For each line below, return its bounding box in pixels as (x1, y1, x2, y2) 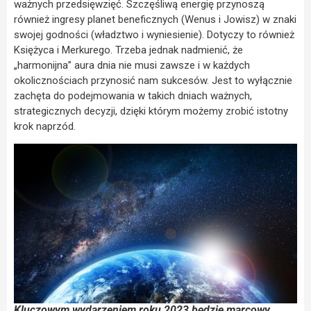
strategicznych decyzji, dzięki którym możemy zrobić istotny (14, 105, 288, 118)
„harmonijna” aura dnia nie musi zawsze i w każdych (14, 59, 250, 72)
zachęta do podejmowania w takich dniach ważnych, (14, 90, 252, 103)
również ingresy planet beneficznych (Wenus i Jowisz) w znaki (14, 13, 296, 26)
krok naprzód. (14, 120, 76, 133)
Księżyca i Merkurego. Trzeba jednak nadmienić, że (14, 44, 243, 57)
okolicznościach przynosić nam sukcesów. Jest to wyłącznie (14, 74, 292, 87)
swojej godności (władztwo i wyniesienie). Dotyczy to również (14, 28, 294, 42)
